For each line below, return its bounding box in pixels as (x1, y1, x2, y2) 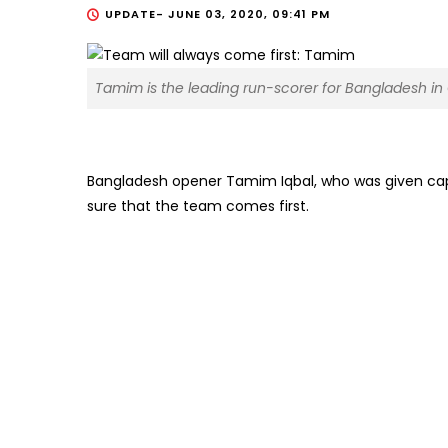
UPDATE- (105, 6, 168, 23)
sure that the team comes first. (87, 195, 309, 216)
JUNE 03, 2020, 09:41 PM (168, 6, 330, 23)
